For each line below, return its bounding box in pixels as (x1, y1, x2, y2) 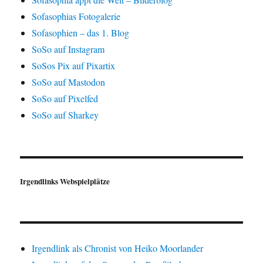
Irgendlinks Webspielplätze (20, 175, 110, 187)
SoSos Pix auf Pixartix (32, 59, 116, 72)
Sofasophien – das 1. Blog (32, 26, 130, 39)
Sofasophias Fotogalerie (32, 9, 121, 22)
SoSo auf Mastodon (32, 75, 106, 88)
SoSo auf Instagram (32, 42, 105, 55)
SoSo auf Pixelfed (32, 92, 99, 104)
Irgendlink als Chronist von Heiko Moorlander (32, 241, 204, 254)
